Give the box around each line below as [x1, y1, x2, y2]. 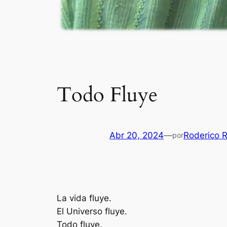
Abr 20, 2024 [109, 130, 164, 141]
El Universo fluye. [57, 206, 127, 216]
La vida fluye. [57, 193, 111, 203]
